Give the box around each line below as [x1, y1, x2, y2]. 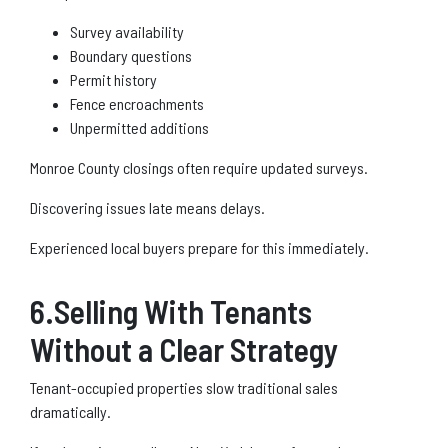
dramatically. [30, 401, 111, 421]
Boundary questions [70, 45, 192, 65]
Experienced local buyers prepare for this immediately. [30, 237, 369, 257]
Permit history [70, 69, 157, 89]
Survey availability [70, 21, 184, 41]
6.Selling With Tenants [30, 291, 312, 330]
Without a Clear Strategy [30, 329, 338, 368]
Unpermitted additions [70, 117, 209, 137]
